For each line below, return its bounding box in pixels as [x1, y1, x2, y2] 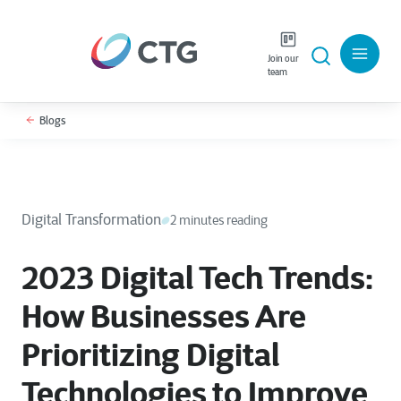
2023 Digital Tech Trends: [21, 257, 373, 298]
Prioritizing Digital [21, 334, 279, 375]
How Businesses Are [21, 295, 306, 337]
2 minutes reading [170, 212, 268, 228]
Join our [267, 53, 299, 64]
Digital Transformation [21, 211, 161, 228]
